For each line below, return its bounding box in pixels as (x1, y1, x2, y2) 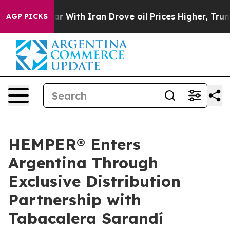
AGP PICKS (6, 12, 48, 21)
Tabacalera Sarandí (8, 208, 163, 228)
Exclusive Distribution (8, 171, 181, 191)
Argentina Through (8, 153, 158, 172)
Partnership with (8, 190, 141, 209)
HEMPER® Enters (8, 135, 141, 154)
